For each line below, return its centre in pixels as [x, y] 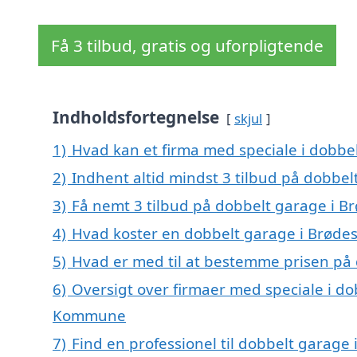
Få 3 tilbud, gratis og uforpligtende [187, 46]
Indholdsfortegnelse [136, 118]
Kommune [89, 316]
